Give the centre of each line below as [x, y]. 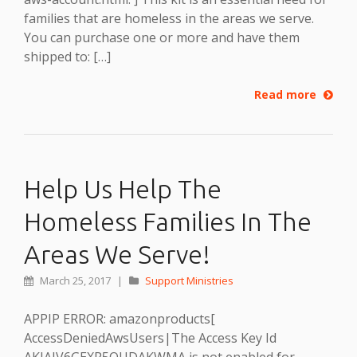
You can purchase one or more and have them [162, 37]
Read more [287, 94]
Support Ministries [189, 280]
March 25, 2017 [75, 280]
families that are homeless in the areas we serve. [169, 18]
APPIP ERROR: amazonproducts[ [120, 318]
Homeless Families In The [168, 221]
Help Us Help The [123, 188]
